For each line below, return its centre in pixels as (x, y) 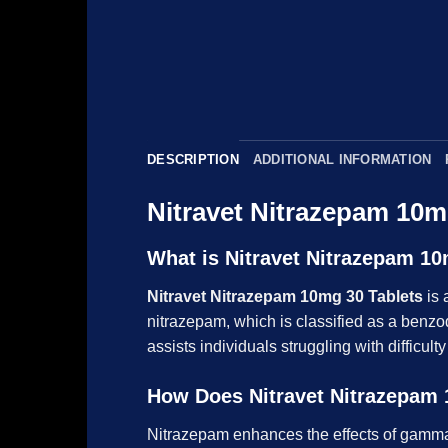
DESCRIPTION (193, 160)
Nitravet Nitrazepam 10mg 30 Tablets (285, 296)
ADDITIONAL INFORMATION (342, 160)
